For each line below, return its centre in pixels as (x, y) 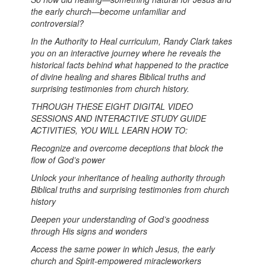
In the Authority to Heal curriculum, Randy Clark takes (132, 41)
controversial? (58, 23)
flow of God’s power (68, 160)
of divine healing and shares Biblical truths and (118, 77)
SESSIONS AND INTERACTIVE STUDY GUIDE (119, 118)
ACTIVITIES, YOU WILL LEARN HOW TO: (110, 130)
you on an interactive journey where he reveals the (126, 53)
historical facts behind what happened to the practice (130, 65)
